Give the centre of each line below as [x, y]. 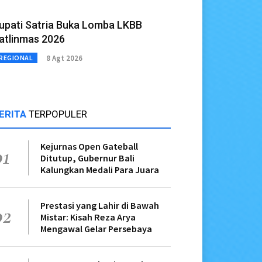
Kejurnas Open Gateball [89, 146]
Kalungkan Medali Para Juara [100, 170]
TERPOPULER [58, 114]
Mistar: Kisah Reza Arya [88, 217]
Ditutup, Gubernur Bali [87, 158]
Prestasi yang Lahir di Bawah [100, 206]
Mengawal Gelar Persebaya [96, 229]
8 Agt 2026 [64, 58]
